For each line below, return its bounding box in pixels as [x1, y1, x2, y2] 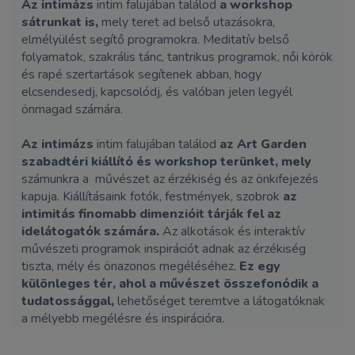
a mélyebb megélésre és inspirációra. [21, 309, 224, 327]
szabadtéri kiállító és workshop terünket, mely [21, 152, 311, 170]
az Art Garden [219, 135, 307, 153]
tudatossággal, [21, 292, 114, 310]
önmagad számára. [21, 100, 123, 118]
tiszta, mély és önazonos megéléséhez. [21, 257, 239, 275]
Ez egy [239, 257, 281, 275]
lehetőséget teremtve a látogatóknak [113, 292, 325, 310]
